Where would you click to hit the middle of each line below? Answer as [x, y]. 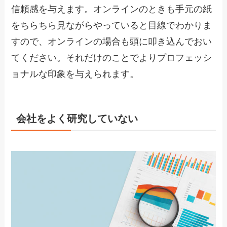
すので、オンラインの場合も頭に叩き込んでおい [112, 42]
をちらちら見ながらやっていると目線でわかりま [112, 26]
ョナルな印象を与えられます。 [75, 74]
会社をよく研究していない [77, 119]
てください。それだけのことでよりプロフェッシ [112, 58]
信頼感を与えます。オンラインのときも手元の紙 [112, 9]
